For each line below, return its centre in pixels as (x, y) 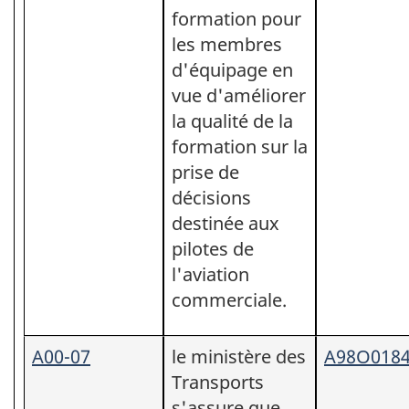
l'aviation (210, 274)
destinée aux (225, 223)
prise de (205, 172)
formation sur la (240, 146)
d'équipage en (232, 69)
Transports (218, 382)
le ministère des (239, 356)
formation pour (236, 18)
